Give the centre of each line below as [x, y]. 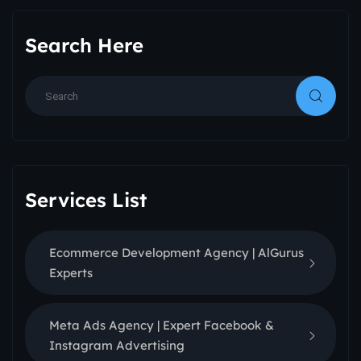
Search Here [84, 46]
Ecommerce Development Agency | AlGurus [176, 253]
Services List [86, 200]
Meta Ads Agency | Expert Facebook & [162, 326]
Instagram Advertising [117, 346]
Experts [71, 273]
